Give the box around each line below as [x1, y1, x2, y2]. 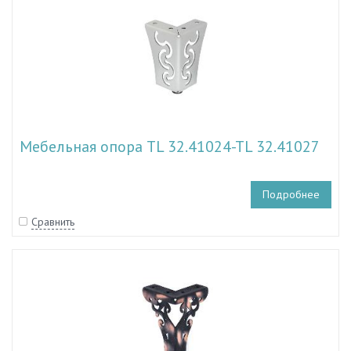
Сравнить [31, 214, 74, 229]
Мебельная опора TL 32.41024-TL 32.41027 [20, 136, 320, 157]
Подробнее [262, 186, 320, 201]
